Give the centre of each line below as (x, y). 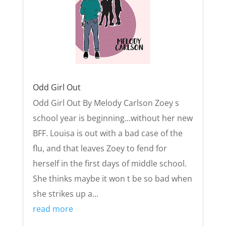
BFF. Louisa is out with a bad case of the (107, 133)
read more (53, 209)
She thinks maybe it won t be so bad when (112, 179)
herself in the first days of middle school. (109, 164)
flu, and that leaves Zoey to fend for (100, 149)
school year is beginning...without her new (112, 118)
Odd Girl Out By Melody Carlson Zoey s (106, 103)
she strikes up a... (65, 194)
